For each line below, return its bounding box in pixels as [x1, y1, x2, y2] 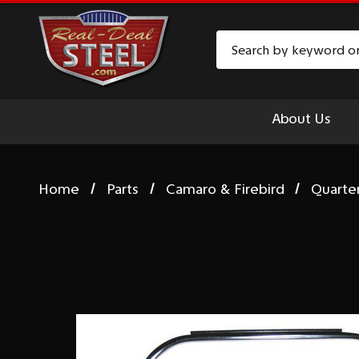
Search [216, 32, 260, 50]
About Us [272, 110, 331, 127]
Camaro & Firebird [165, 179, 284, 198]
